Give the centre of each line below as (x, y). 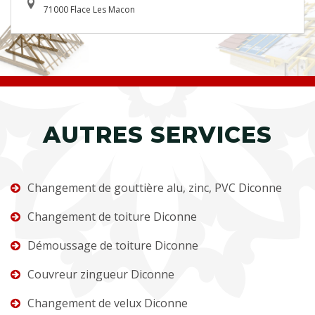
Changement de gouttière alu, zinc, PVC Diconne (155, 187)
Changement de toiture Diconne (112, 216)
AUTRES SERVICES (157, 134)
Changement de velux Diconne (108, 303)
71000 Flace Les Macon (89, 9)
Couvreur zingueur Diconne (101, 274)
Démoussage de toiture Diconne (113, 245)
